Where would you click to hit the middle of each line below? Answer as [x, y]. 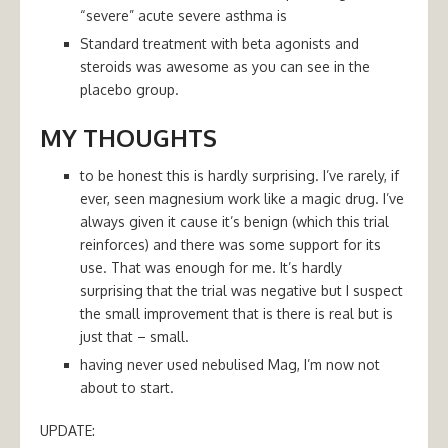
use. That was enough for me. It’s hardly [211, 267]
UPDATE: [67, 430]
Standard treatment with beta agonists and [219, 43]
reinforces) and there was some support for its [230, 244]
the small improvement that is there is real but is [236, 313]
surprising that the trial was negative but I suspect [241, 290]
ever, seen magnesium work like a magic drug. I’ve [242, 198]
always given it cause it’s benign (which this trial [234, 221]
